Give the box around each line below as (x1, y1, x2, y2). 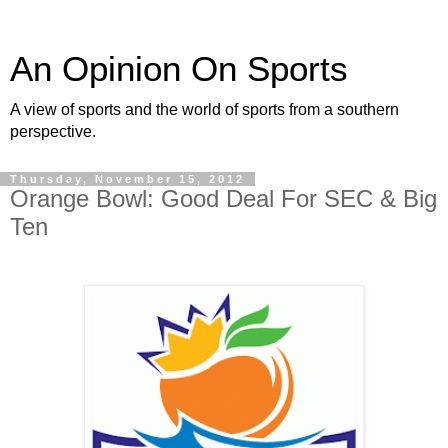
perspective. (10, 123, 96, 140)
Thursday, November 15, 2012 (10, 173, 245, 185)
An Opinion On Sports (10, 50, 348, 88)
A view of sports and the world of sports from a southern (10, 101, 399, 118)
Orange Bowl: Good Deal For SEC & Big (10, 185, 437, 212)
